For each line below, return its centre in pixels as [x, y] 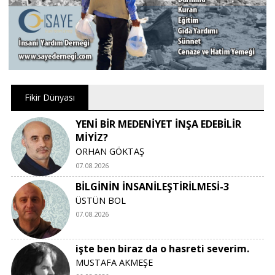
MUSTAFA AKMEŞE [114, 263]
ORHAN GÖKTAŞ [110, 151]
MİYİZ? [92, 137]
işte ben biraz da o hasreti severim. [163, 249]
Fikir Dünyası [49, 97]
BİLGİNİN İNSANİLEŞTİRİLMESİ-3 [153, 186]
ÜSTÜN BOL [101, 200]
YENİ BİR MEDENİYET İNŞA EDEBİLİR [159, 124]
